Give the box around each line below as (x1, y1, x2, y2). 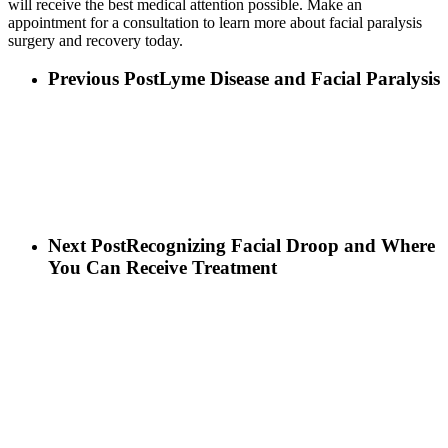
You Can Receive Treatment (48, 256, 277, 278)
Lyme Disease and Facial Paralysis (159, 68, 440, 90)
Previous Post (48, 68, 159, 90)
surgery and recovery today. (8, 31, 183, 49)
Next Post (48, 234, 126, 256)
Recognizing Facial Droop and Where (126, 234, 435, 256)
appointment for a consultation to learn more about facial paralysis (8, 13, 422, 31)
